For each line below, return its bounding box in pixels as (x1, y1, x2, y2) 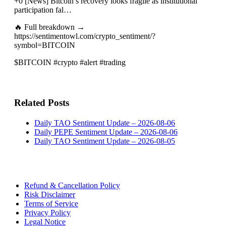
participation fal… (14, 5, 72, 14)
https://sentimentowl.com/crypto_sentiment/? (14, 31, 155, 40)
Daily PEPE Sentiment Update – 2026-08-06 (34, 127, 178, 136)
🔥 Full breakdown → (14, 22, 85, 31)
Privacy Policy (24, 208, 71, 217)
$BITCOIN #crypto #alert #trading (14, 58, 126, 67)
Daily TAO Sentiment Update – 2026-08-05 (34, 136, 175, 145)
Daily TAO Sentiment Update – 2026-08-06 (34, 118, 175, 127)
